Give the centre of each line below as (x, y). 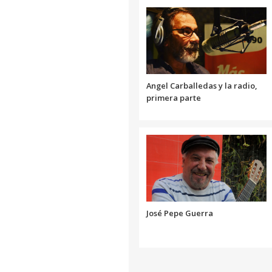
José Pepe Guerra (180, 213)
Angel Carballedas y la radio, (202, 86)
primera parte (174, 98)
